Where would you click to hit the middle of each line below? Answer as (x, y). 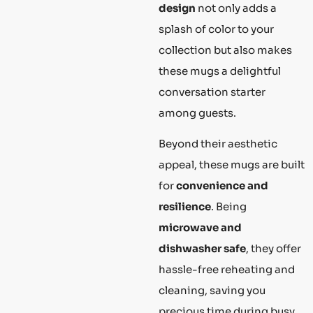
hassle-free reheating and (227, 270)
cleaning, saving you (212, 291)
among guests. (197, 112)
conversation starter (212, 92)
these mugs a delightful (220, 71)
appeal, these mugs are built (232, 165)
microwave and (200, 228)
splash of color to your (216, 29)
